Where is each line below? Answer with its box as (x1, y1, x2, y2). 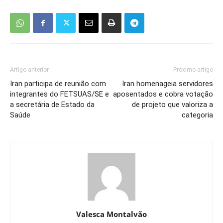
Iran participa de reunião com (10, 79, 106, 89)
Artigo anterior (10, 66, 49, 74)
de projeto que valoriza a (132, 100, 213, 110)
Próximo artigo (173, 66, 213, 74)
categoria (182, 111, 213, 120)
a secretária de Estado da (10, 100, 95, 110)
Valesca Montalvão (76, 209, 147, 220)
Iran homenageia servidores (122, 79, 213, 89)
